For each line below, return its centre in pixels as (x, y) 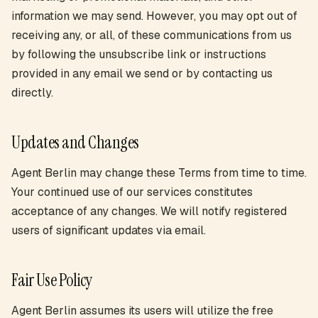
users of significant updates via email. (109, 230)
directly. (32, 93)
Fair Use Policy (52, 280)
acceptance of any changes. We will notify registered (149, 211)
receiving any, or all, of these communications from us (152, 35)
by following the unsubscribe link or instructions (139, 54)
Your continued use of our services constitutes (132, 192)
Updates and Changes (75, 142)
